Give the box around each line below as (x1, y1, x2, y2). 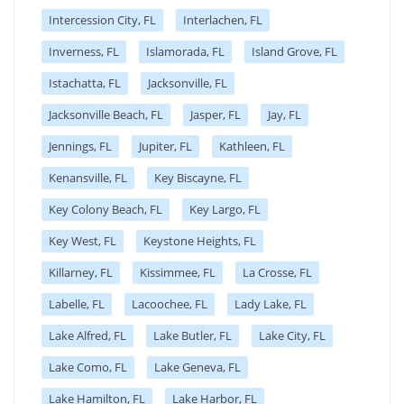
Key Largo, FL (189, 200, 261, 217)
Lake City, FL (259, 326, 326, 344)
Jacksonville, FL (148, 74, 227, 91)
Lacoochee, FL (132, 295, 207, 312)
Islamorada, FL (146, 42, 225, 60)
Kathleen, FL (219, 137, 285, 154)
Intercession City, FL (49, 11, 156, 28)
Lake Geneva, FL (154, 358, 241, 375)
